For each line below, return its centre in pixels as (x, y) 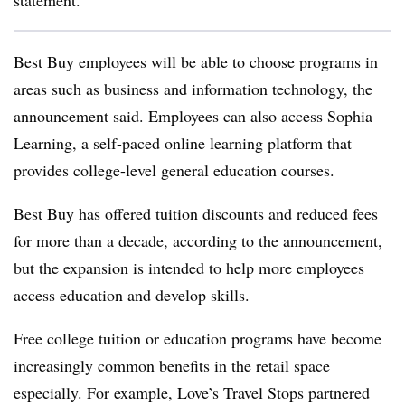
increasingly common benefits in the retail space (172, 365)
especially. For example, (95, 392)
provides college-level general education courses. (174, 170)
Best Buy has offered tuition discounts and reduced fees (196, 213)
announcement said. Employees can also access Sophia (193, 116)
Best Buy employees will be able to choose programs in (196, 61)
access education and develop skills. (132, 295)
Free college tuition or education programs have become (198, 338)
